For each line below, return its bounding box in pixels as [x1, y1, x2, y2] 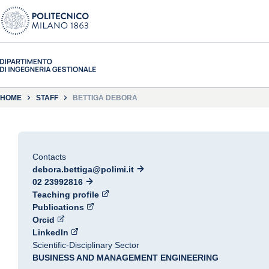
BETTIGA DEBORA [73, 93, 138, 102]
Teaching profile [32, 190, 99, 199]
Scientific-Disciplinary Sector [32, 240, 139, 250]
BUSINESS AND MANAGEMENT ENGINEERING [32, 253, 219, 262]
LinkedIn [32, 228, 68, 237]
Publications [32, 202, 84, 212]
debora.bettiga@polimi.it [32, 165, 134, 174]
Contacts [32, 152, 66, 162]
